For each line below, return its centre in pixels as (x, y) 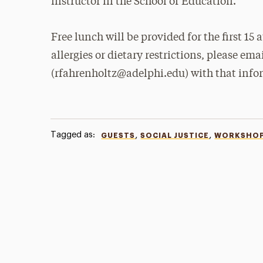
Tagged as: (73, 135)
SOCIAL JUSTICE (175, 136)
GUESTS (118, 136)
